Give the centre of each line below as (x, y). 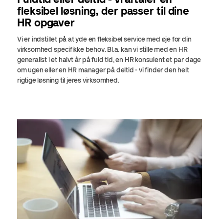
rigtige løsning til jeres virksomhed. (70, 80)
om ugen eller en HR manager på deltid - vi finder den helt (103, 70)
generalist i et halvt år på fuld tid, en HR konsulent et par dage (109, 60)
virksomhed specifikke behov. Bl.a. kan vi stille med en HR (102, 49)
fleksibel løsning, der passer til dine (103, 11)
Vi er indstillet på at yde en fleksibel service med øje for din (104, 39)
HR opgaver (46, 23)
